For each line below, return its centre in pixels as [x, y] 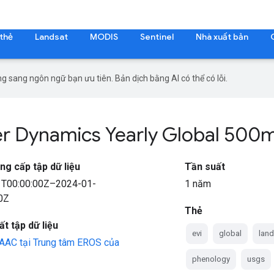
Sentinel [157, 37]
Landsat [51, 37]
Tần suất [205, 166]
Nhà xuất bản [222, 37]
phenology [211, 259]
